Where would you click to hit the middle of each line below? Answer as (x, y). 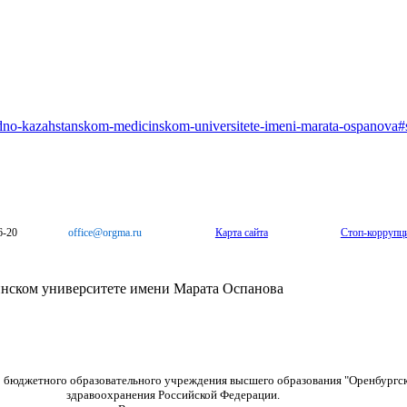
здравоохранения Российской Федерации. (174, 395)
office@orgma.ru (105, 233)
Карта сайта (241, 233)
